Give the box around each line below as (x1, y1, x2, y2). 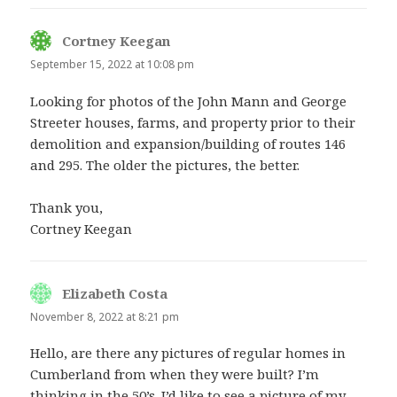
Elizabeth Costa (62, 284, 168, 302)
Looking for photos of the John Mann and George (30, 91, 347, 110)
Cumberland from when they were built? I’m (30, 364, 320, 383)
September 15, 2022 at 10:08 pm (30, 57, 195, 73)
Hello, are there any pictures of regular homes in (30, 343, 346, 362)
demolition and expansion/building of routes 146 (30, 134, 346, 152)
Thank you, (30, 198, 104, 216)
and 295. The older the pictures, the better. (30, 155, 300, 174)
